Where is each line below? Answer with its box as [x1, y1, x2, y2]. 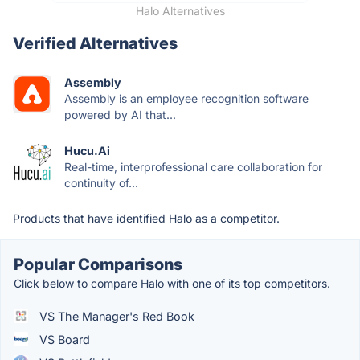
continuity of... [64, 175, 138, 190]
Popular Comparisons [14, 254, 182, 274]
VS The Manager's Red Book [36, 309, 194, 323]
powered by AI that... [64, 107, 176, 121]
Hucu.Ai [64, 143, 110, 157]
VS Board [36, 332, 90, 346]
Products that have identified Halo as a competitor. [13, 211, 280, 225]
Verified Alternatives [13, 33, 178, 53]
